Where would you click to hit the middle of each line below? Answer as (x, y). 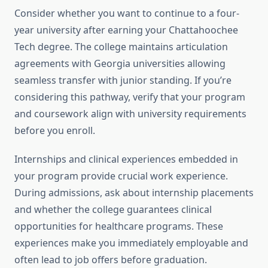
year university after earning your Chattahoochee (126, 30)
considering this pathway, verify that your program (130, 97)
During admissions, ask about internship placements (134, 193)
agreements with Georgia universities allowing (120, 64)
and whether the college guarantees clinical (113, 210)
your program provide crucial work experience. (121, 176)
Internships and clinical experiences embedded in (126, 159)
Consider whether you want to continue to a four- (127, 13)
